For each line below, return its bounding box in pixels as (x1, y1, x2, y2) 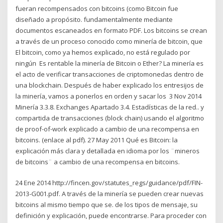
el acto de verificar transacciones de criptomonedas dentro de (15, 69, 204, 79)
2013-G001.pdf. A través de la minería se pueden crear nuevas (15, 189, 204, 199)
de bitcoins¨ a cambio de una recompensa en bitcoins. (15, 157, 180, 166)
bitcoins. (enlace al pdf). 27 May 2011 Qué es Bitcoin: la (15, 135, 178, 144)
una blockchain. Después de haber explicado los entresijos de (15, 80, 204, 90)
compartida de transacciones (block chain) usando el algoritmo (15, 113, 205, 122)
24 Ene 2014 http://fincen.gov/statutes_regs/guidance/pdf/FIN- (15, 178, 203, 188)
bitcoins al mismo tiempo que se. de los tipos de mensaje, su (15, 200, 198, 210)
